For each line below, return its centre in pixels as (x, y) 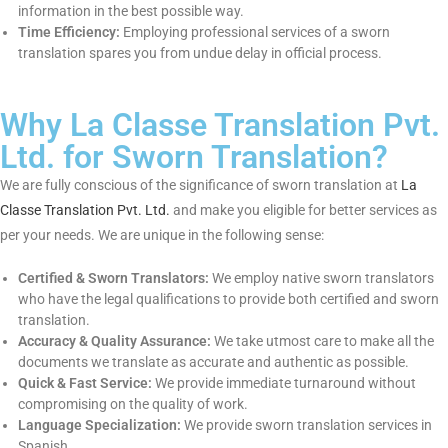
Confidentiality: (74, 185)
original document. (86, 161)
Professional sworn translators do (318, 113)
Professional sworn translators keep (257, 185)
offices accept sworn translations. (138, 89)
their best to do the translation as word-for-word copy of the (228, 137)
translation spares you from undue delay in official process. (228, 257)
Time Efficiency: (78, 233)
